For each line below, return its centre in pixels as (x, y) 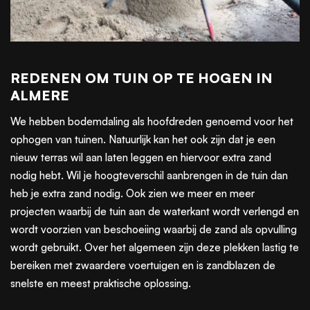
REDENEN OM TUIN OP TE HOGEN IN (142, 77)
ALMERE (40, 95)
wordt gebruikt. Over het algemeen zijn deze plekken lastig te (155, 247)
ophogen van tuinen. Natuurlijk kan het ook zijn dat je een (143, 139)
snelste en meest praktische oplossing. (101, 283)
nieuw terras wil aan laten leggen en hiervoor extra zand (141, 157)
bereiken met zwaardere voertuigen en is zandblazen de (143, 265)
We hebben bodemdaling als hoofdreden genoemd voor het (152, 121)
